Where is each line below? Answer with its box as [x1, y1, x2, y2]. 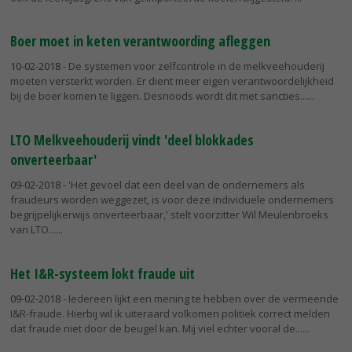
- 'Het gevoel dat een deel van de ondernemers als [60, 178, 305, 192]
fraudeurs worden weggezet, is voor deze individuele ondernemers [10, 192, 334, 207]
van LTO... [10, 222, 56, 237]
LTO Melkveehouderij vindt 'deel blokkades [10, 130, 254, 150]
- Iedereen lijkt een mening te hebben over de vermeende [60, 291, 339, 306]
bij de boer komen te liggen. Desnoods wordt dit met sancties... [10, 89, 307, 104]
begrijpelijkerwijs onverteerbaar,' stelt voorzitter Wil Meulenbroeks [10, 207, 328, 222]
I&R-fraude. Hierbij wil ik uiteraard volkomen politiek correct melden [10, 306, 330, 321]
